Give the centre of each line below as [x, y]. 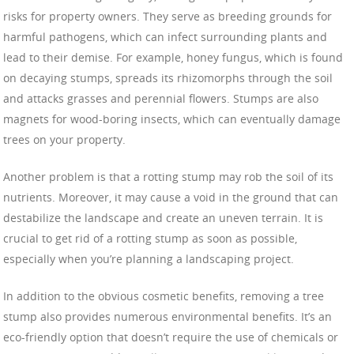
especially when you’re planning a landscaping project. [149, 259]
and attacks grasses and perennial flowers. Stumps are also [161, 99]
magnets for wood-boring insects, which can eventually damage [172, 119]
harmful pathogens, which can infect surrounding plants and [165, 37]
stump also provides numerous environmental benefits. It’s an [168, 317]
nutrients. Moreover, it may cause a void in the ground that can [171, 198]
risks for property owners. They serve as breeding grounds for [168, 17]
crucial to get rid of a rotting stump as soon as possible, [150, 239]
